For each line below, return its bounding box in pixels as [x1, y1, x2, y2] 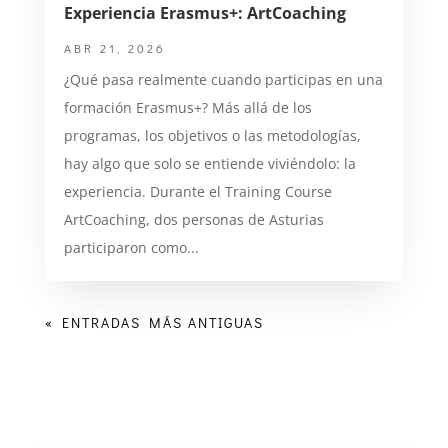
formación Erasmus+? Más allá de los [63, 97, 312, 117]
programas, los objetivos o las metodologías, [63, 125, 361, 145]
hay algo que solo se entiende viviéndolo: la [63, 153, 356, 173]
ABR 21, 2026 [63, 39, 166, 56]
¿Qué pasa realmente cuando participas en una [63, 69, 383, 89]
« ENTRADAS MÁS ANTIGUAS [44, 312, 264, 332]
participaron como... [63, 237, 199, 257]
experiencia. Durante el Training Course [63, 181, 332, 201]
